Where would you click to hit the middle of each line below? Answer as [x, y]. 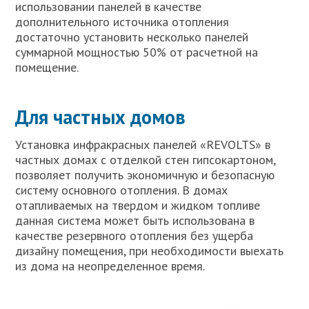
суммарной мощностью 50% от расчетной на [137, 52]
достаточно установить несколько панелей [132, 37]
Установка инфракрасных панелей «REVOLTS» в [143, 144]
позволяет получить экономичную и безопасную [145, 175]
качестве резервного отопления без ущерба [134, 235]
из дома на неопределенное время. [110, 266]
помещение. [47, 67]
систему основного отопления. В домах [122, 190]
